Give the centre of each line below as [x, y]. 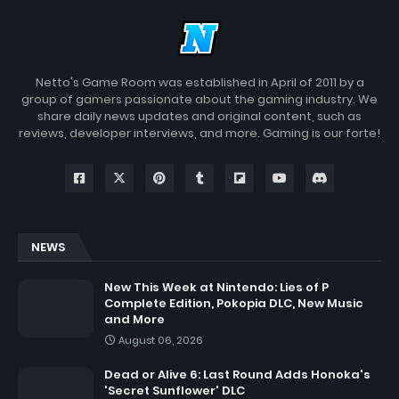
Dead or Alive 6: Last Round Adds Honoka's [237, 375]
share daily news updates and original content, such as [199, 117]
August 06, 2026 [161, 341]
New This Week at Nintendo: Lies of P [216, 288]
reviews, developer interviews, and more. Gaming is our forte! [199, 134]
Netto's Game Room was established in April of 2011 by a [199, 83]
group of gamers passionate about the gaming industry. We [199, 100]
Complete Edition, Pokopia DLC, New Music [234, 304]
